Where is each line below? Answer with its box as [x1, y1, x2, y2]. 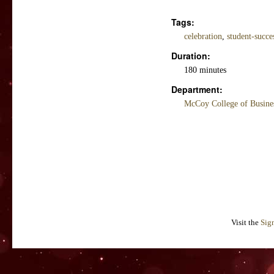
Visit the [231, 218, 261, 227]
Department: [171, 83, 223, 96]
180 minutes [184, 65, 226, 75]
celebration [184, 32, 222, 42]
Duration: [171, 50, 210, 62]
